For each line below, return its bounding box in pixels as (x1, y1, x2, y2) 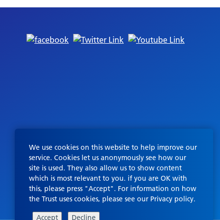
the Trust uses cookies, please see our (29, 194, 151, 204)
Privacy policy (150, 194, 194, 204)
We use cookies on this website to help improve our (29, 143, 197, 152)
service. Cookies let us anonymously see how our (29, 153, 187, 163)
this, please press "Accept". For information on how (29, 184, 197, 193)
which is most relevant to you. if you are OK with (29, 174, 188, 183)
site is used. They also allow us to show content (29, 164, 182, 173)
